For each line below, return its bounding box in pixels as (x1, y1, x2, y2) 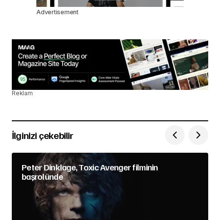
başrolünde (22, 171, 63, 182)
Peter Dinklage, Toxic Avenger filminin (22, 162, 158, 173)
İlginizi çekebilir (12, 129, 74, 142)
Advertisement (36, 8, 79, 16)
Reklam (12, 89, 33, 97)
